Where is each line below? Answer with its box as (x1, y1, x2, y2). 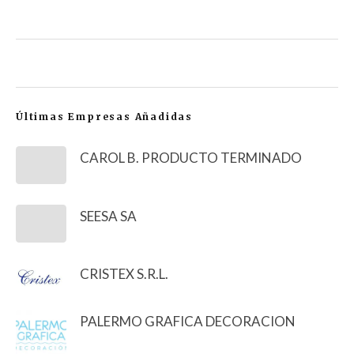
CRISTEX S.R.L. (80, 265, 168, 283)
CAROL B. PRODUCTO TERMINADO (80, 149, 302, 167)
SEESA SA (80, 207, 137, 224)
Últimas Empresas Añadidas (16, 111, 193, 123)
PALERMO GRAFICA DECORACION (80, 312, 296, 330)
